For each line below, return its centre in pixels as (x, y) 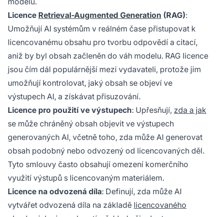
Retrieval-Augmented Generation (100, 15)
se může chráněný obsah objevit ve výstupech (91, 124)
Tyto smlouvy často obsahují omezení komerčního (98, 164)
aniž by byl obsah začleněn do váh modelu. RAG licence (108, 56)
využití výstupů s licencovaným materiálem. (86, 178)
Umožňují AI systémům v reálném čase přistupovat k (102, 29)
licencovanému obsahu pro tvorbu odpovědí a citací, (103, 42)
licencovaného (160, 205)
